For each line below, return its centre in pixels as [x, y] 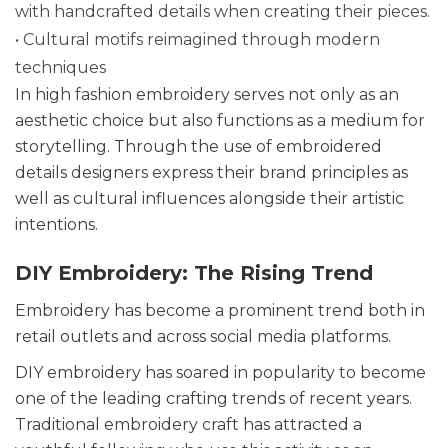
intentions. [56, 224]
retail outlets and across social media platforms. [203, 336]
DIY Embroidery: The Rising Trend [194, 272]
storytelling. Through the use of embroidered [198, 146]
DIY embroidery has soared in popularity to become [220, 372]
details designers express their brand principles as [211, 172]
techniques [60, 67]
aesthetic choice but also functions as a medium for [220, 120]
